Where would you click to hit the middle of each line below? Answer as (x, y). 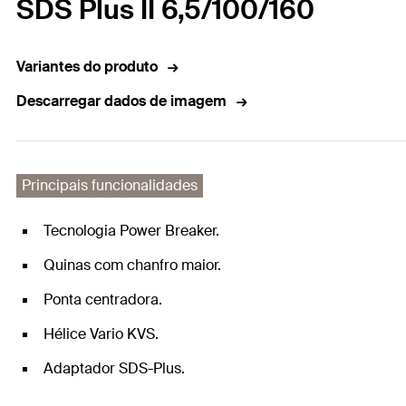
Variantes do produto (87, 67)
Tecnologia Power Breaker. (131, 231)
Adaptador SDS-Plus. (114, 369)
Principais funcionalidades (110, 186)
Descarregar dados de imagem (121, 101)
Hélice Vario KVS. (101, 334)
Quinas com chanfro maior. (132, 266)
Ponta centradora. (103, 300)
